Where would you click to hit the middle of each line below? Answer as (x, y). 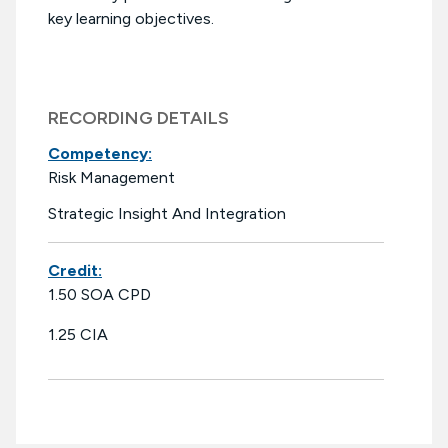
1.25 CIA (78, 335)
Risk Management (111, 178)
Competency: (100, 154)
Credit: (75, 271)
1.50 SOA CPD (99, 295)
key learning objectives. (131, 19)
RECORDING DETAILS (138, 118)
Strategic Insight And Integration (167, 214)
